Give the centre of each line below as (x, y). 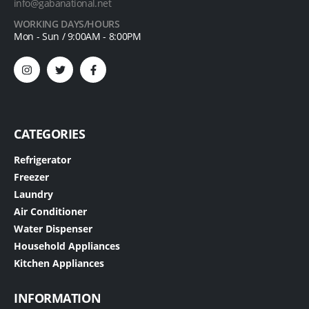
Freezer (31, 177)
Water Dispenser (53, 229)
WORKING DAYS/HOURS (67, 24)
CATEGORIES (50, 134)
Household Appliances (67, 246)
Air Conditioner (50, 212)
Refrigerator (42, 160)
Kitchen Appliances (59, 263)
